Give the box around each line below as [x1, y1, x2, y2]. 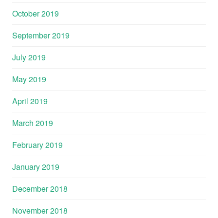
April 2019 [12, 95, 48, 107]
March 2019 [12, 117, 53, 128]
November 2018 [12, 204, 68, 216]
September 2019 [12, 29, 70, 41]
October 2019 [12, 7, 59, 19]
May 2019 [12, 73, 46, 85]
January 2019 [12, 161, 59, 172]
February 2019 [12, 139, 63, 150]
